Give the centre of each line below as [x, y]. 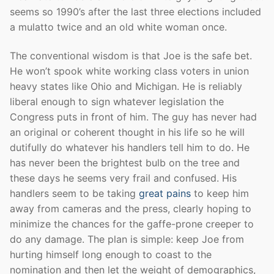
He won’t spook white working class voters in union [129, 71]
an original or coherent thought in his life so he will [127, 132]
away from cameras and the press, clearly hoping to [131, 209]
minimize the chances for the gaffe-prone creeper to [132, 224]
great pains [165, 194]
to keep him [220, 194]
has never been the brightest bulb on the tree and [125, 163]
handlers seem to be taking [74, 194]
